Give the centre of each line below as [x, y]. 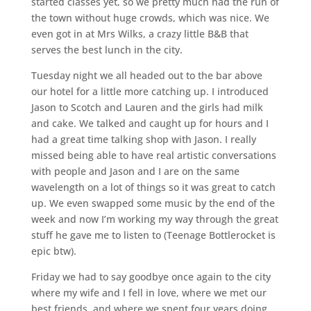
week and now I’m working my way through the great [154, 219]
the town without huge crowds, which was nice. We [150, 18]
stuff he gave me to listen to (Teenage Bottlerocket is [153, 235]
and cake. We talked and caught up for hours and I [150, 124]
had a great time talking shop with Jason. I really [143, 140]
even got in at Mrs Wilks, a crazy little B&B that [140, 34]
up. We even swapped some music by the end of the [153, 203]
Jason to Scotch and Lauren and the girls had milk [147, 108]
